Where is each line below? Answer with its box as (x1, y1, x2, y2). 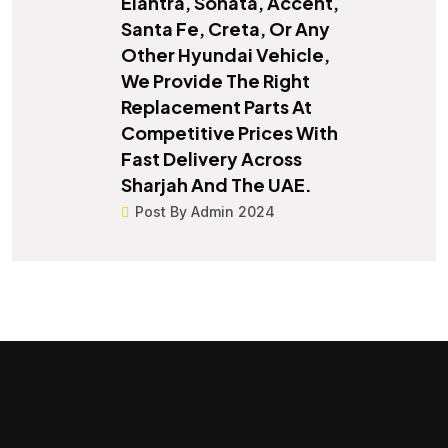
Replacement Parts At (121, 95, 312, 119)
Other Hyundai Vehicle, (121, 43, 330, 67)
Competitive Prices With (121, 121, 338, 145)
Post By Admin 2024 (135, 203, 275, 221)
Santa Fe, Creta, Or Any (121, 17, 330, 41)
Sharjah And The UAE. (121, 173, 312, 197)
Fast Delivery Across (121, 147, 302, 171)
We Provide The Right (121, 69, 310, 93)
